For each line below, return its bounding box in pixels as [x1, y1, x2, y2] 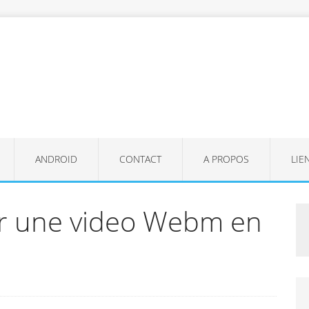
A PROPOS [203, 152, 249, 166]
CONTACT [119, 152, 161, 166]
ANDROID [34, 152, 77, 166]
